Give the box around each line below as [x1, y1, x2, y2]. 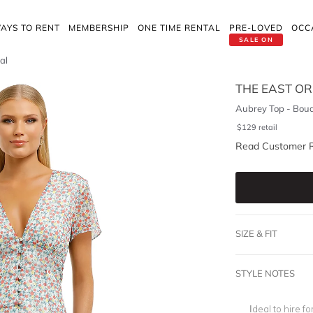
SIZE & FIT [235, 228, 277, 239]
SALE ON [238, 36, 274, 43]
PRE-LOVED [229, 22, 283, 33]
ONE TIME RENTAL [138, 22, 221, 33]
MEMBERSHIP [68, 22, 129, 33]
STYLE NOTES [235, 268, 295, 279]
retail [258, 122, 277, 132]
